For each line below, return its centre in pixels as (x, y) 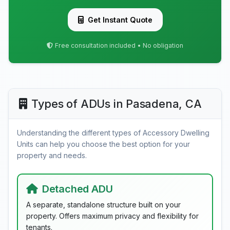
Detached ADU (77, 189)
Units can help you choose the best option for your (103, 144)
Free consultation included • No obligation (119, 45)
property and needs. (52, 155)
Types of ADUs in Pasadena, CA (116, 104)
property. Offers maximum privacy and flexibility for (112, 216)
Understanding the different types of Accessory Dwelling (113, 133)
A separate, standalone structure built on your (103, 205)
